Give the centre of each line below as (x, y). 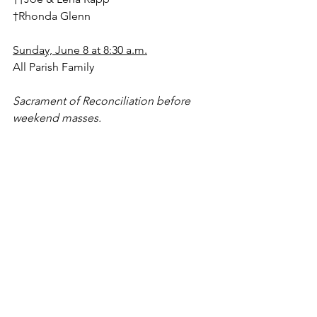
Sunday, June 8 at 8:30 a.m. (80, 50)
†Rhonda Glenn (52, 16)
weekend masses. (57, 117)
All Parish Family (53, 67)
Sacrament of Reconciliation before (103, 100)
